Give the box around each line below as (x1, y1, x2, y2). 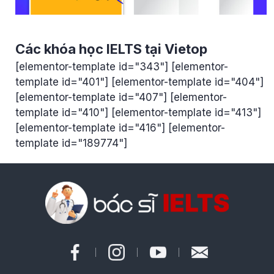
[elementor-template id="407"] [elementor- (15, 91, 227, 104)
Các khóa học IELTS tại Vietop (15, 41, 207, 57)
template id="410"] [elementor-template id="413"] (15, 106, 261, 119)
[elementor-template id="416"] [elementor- (15, 122, 225, 135)
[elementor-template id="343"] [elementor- (15, 61, 228, 73)
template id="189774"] (15, 137, 127, 150)
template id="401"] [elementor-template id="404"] (15, 76, 264, 89)
